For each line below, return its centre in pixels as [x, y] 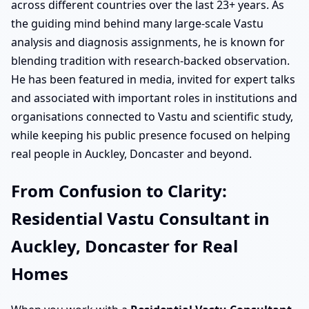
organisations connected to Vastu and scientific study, [152, 116]
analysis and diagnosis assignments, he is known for [148, 42]
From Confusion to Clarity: [119, 190]
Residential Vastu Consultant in [140, 218]
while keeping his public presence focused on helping [151, 135]
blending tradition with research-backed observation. [150, 60]
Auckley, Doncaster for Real [124, 246]
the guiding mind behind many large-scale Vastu [137, 23]
